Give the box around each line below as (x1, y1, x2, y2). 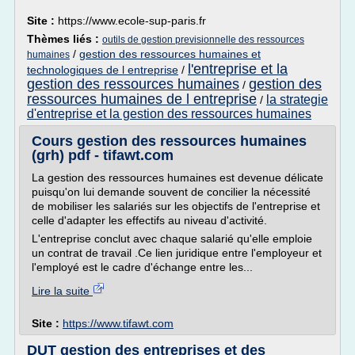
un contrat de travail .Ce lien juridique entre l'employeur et (32, 246, 322, 259)
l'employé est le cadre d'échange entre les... (32, 261, 253, 273)
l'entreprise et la (188, 61, 288, 77)
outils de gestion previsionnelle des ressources (102, 34, 304, 45)
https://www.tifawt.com (63, 317, 174, 330)
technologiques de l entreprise (27, 63, 178, 76)
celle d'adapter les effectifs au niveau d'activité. (32, 214, 267, 227)
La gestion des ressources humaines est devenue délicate (32, 171, 323, 184)
